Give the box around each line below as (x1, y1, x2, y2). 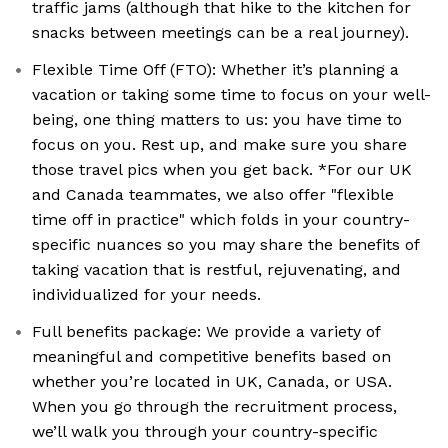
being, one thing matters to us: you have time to (32, 110, 402, 130)
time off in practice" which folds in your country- (32, 210, 410, 230)
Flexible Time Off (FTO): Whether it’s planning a (32, 60, 399, 80)
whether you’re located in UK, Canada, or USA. (32, 372, 392, 392)
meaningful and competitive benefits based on (32, 347, 391, 367)
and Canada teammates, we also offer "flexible (32, 185, 394, 205)
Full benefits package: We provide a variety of (32, 322, 381, 342)
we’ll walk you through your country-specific (32, 422, 378, 442)
